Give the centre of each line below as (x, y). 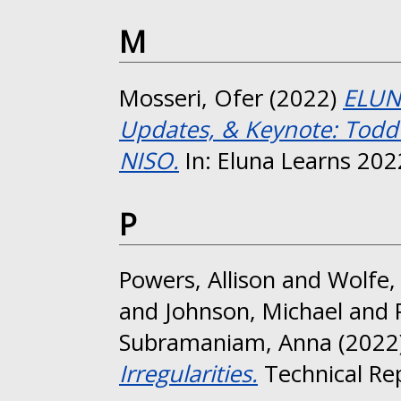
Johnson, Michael (254, 311)
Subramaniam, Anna (226, 343)
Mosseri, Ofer (191, 98)
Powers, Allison (197, 280)
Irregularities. (188, 374)
